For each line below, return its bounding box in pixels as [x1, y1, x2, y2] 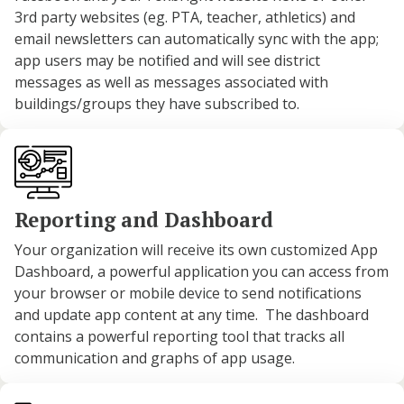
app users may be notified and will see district [14, 50, 320, 71]
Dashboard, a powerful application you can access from [14, 261, 389, 281]
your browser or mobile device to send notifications [14, 282, 362, 303]
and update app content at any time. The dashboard [14, 304, 369, 325]
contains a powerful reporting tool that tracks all [14, 326, 344, 346]
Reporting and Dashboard [14, 206, 273, 233]
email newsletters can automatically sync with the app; [14, 29, 379, 50]
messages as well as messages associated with [14, 72, 328, 93]
